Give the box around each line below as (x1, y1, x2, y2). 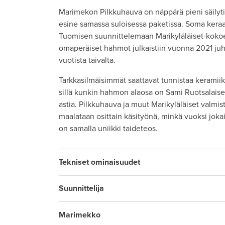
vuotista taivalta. (59, 55, 116, 66)
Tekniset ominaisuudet (59, 157, 140, 167)
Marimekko (59, 209, 100, 220)
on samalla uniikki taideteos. (59, 124, 158, 134)
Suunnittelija (59, 183, 104, 194)
